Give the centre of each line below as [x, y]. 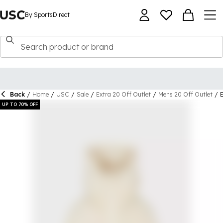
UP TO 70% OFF [20, 104]
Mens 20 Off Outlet [185, 94]
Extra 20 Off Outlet [123, 94]
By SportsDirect [47, 15]
